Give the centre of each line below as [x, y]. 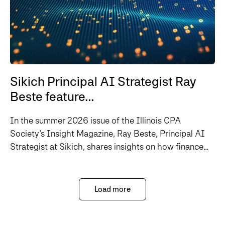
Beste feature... [52, 97]
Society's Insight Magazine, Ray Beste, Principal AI [107, 134]
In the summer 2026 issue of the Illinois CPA [95, 121]
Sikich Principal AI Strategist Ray [103, 82]
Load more [113, 189]
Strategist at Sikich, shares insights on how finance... [109, 147]
